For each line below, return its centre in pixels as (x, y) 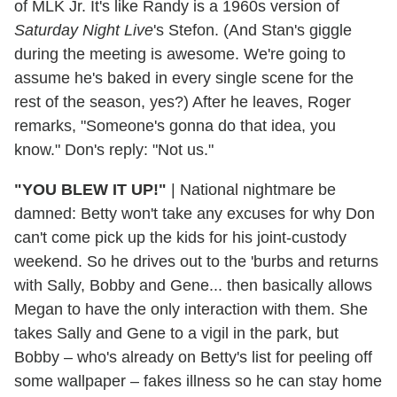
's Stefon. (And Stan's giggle (253, 30)
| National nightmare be (251, 189)
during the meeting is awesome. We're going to (180, 54)
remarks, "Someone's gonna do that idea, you (175, 125)
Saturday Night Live (84, 30)
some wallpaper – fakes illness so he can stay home (198, 381)
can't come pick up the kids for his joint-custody (180, 237)
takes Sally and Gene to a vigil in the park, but (176, 333)
